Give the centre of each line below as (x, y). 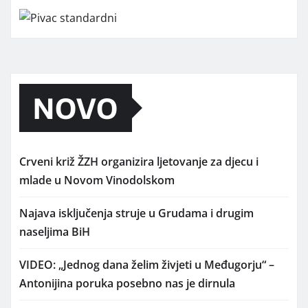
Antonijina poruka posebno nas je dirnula (127, 283)
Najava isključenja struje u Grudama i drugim (136, 213)
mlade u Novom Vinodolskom (97, 180)
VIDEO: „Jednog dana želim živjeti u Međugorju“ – (147, 264)
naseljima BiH (55, 231)
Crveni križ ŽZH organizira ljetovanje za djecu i (139, 161)
